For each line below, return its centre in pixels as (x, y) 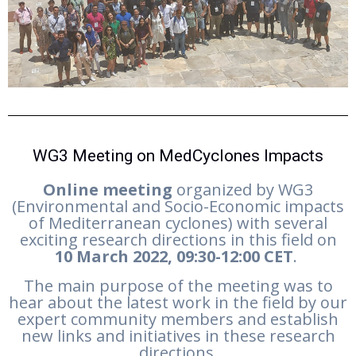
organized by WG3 (243, 190)
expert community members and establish (178, 319)
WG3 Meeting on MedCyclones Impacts (178, 156)
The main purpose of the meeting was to (178, 286)
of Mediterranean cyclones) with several (178, 223)
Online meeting (108, 190)
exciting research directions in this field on (178, 240)
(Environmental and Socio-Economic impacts (178, 207)
